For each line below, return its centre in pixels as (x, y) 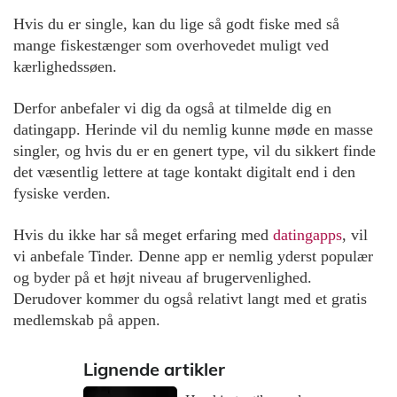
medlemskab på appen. (91, 319)
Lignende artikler (154, 369)
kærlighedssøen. (65, 66)
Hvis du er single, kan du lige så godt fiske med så (176, 23)
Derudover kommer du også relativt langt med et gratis (190, 298)
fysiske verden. (62, 193)
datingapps (307, 234)
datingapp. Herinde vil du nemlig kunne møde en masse (193, 129)
